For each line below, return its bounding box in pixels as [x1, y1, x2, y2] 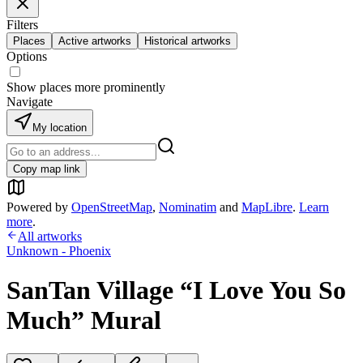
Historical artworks [144, 35, 231, 47]
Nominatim [159, 200, 216, 214]
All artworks [18, 229, 82, 243]
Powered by [6, 200, 68, 214]
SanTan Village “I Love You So [6, 275, 346, 305]
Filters [6, 18, 38, 32]
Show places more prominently [6, 80, 165, 94]
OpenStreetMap [71, 200, 152, 214]
